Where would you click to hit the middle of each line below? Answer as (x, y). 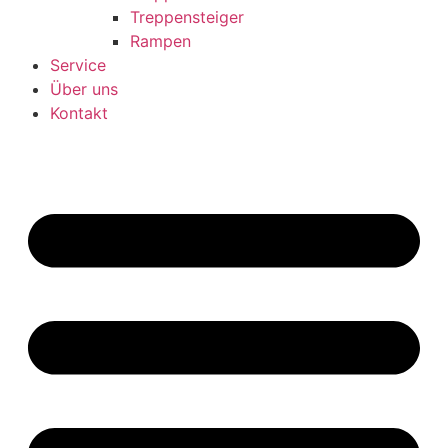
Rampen (160, 40)
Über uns (84, 88)
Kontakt (79, 112)
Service (78, 64)
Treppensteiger (187, 16)
